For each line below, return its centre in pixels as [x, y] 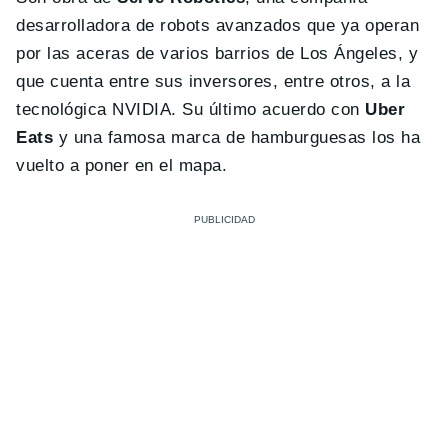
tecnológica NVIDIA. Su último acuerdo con [191, 110]
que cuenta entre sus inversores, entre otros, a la [213, 82]
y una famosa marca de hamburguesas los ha [237, 138]
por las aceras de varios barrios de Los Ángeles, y [217, 54]
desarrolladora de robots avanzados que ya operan [218, 26]
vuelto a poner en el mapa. [122, 166]
